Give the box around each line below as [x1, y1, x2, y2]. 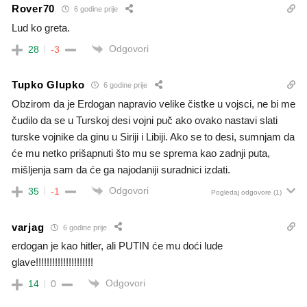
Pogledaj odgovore [211, 188, 271, 196]
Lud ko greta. [12, 21, 70, 34]
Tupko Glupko [12, 79, 85, 91]
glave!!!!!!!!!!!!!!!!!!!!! [12, 256, 93, 269]
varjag [12, 221, 45, 233]
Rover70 [12, 3, 55, 15]
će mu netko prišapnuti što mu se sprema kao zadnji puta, [12, 147, 270, 159]
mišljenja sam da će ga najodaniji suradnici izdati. [12, 163, 230, 175]
